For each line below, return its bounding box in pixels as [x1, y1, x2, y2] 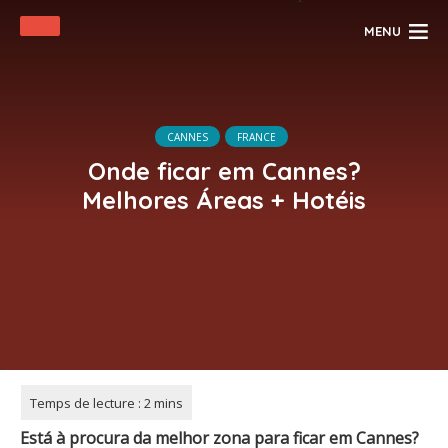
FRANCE [237, 129, 276, 144]
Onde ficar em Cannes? [87, 155, 361, 186]
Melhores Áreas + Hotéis [82, 184, 366, 215]
